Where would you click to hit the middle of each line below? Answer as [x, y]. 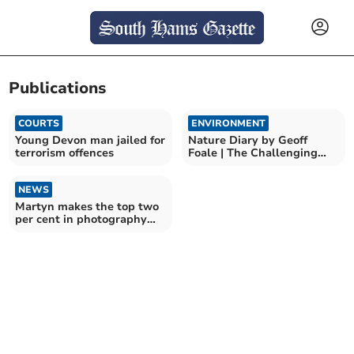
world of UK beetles [242, 165]
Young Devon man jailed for [90, 140]
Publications [58, 88]
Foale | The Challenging [253, 153]
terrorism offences [65, 153]
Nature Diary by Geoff [248, 140]
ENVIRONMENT [228, 123]
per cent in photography [81, 219]
